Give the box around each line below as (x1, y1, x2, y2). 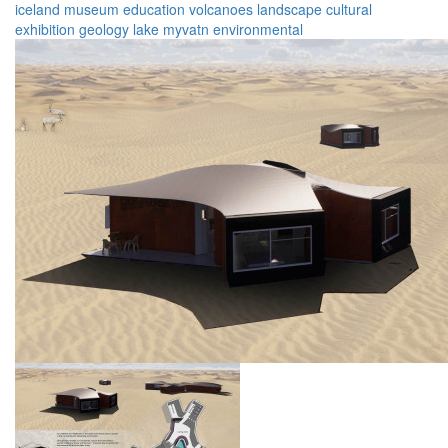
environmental (213, 19, 303, 40)
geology (79, 19, 129, 40)
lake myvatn (133, 19, 209, 40)
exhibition (15, 19, 75, 40)
